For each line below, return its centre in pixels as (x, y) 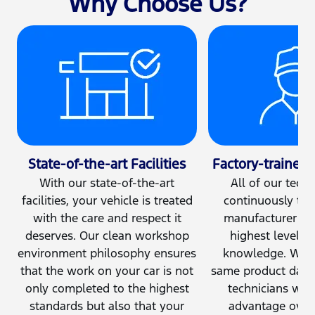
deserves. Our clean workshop (107, 236)
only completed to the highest (107, 289)
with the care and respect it (107, 218)
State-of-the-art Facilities (107, 164)
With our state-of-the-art (107, 183)
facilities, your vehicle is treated (107, 201)
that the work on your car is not (107, 271)
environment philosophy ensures (107, 253)
